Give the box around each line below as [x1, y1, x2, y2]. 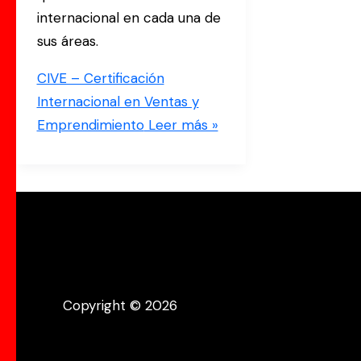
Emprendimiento [36, 116, 144, 135]
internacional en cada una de [36, 9, 221, 27]
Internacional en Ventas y [36, 93, 199, 111]
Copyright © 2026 [63, 297, 177, 315]
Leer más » [143, 116, 218, 135]
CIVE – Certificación [36, 69, 164, 88]
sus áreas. [36, 32, 98, 51]
